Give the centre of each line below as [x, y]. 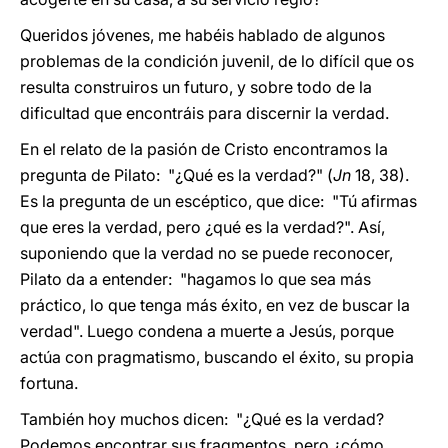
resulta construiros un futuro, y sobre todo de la [196, 87]
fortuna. [49, 383]
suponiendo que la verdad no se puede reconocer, [206, 253]
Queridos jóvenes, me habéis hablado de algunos [202, 35]
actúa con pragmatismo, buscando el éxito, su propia [217, 357]
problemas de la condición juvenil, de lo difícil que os [217, 61]
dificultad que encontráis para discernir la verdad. [204, 113]
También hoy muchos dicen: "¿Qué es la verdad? [202, 419]
